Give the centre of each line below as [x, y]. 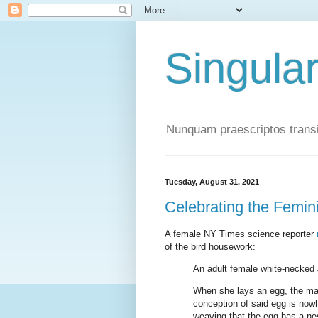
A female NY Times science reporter [241, 234]
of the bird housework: [210, 247]
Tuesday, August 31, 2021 [212, 182]
